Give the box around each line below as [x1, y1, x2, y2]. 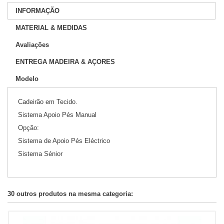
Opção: [18, 123, 39, 131]
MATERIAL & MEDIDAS [15, 23, 87, 31]
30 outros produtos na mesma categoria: [7, 189, 133, 197]
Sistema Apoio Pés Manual [18, 110, 96, 118]
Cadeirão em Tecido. [18, 97, 77, 105]
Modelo [15, 74, 38, 82]
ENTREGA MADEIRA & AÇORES [15, 57, 115, 65]
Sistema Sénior [18, 149, 62, 157]
